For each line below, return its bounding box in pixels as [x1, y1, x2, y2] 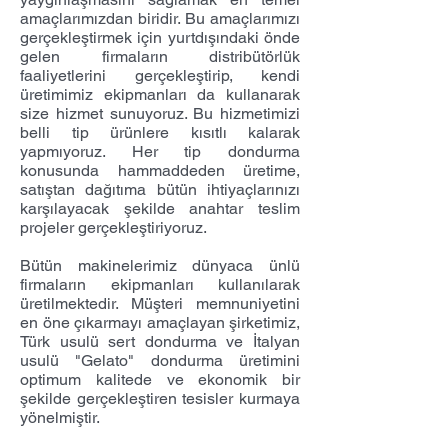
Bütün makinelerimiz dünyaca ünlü [20, 256, 300, 275]
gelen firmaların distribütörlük [20, 47, 300, 66]
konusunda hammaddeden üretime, [20, 161, 300, 180]
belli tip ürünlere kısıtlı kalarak [20, 123, 300, 142]
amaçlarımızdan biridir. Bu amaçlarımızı [20, 9, 300, 28]
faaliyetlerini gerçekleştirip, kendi [20, 66, 300, 85]
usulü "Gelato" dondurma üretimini [20, 351, 300, 370]
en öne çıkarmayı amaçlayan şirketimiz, [20, 313, 300, 332]
